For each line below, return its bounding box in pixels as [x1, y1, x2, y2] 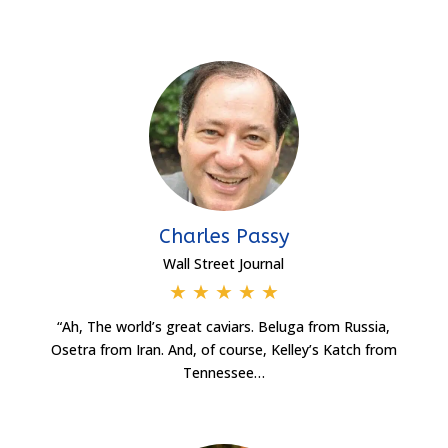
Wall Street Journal [163, 253, 285, 273]
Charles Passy [158, 224, 289, 248]
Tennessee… [182, 362, 265, 382]
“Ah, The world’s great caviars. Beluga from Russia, [57, 316, 391, 336]
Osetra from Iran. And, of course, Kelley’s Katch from [50, 339, 397, 359]
